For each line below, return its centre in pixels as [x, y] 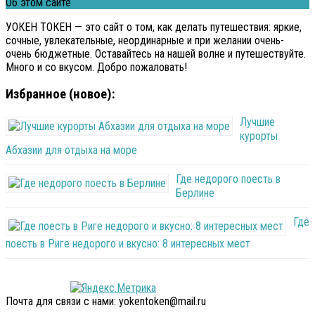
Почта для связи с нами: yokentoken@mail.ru [106, 301]
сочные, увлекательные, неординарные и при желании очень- [145, 40]
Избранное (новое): [60, 95]
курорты [259, 136]
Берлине [195, 193]
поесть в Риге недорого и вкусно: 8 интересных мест [128, 244]
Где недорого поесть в [228, 179]
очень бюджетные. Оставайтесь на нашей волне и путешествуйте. [156, 53]
